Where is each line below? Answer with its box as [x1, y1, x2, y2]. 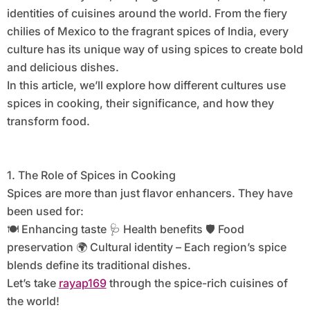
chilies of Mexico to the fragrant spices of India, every [6, 24, 289, 39]
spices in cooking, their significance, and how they [6, 96, 274, 111]
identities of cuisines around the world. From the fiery [6, 6, 287, 21]
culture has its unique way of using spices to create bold [6, 42, 303, 57]
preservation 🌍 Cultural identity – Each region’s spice [6, 240, 286, 255]
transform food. [6, 114, 90, 129]
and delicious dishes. [6, 60, 119, 75]
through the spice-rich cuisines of [106, 276, 288, 291]
